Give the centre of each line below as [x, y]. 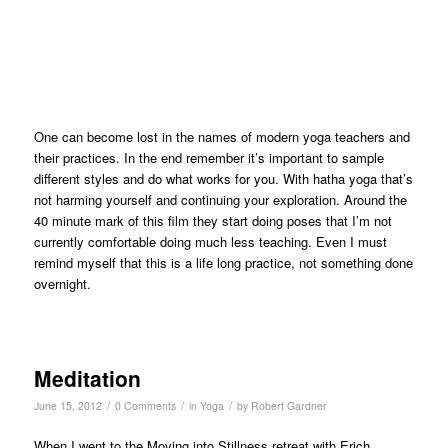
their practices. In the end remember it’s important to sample [208, 158]
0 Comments [145, 406]
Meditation [87, 378]
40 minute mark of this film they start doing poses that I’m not [212, 221]
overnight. [62, 284]
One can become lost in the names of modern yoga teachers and [221, 137]
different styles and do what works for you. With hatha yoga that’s [223, 179]
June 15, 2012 [67, 406]
